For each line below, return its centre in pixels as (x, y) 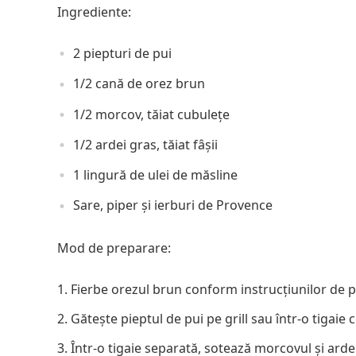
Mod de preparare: (114, 248)
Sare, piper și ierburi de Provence (173, 205)
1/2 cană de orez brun (139, 84)
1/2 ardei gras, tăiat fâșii (145, 144)
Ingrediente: (94, 12)
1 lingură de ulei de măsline (155, 175)
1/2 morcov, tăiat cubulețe (151, 114)
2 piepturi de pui (122, 54)
